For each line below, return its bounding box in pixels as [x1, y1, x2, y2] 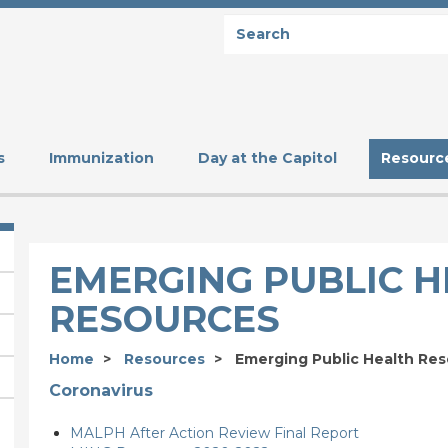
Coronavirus [49, 380, 153, 400]
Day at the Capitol [198, 148, 337, 167]
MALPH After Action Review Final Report [70, 423, 359, 442]
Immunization [49, 148, 154, 167]
